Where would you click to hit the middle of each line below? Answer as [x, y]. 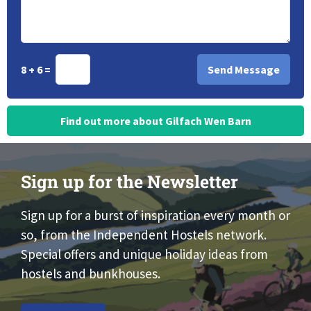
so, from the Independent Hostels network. [144, 235]
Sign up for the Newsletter [129, 182]
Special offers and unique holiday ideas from [144, 254]
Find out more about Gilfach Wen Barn [155, 121]
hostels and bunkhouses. [91, 274]
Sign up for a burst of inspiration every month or [155, 216]
